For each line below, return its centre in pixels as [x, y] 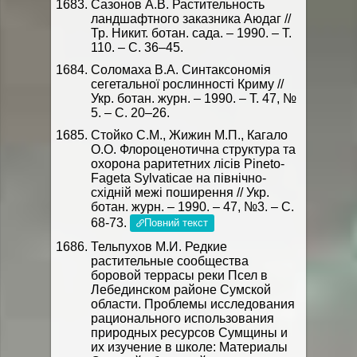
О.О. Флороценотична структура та [193, 149]
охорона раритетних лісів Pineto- [188, 164]
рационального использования [182, 318]
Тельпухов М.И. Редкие [159, 247]
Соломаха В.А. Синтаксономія [181, 70]
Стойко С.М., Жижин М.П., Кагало [189, 135]
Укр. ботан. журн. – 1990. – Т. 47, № [194, 98]
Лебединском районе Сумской [181, 290]
